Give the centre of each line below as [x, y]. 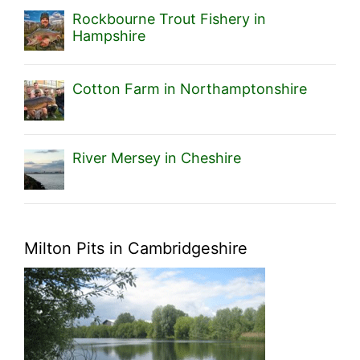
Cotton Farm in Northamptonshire [190, 88]
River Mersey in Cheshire [157, 158]
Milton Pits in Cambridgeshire [136, 249]
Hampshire [109, 36]
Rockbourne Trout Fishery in [169, 19]
